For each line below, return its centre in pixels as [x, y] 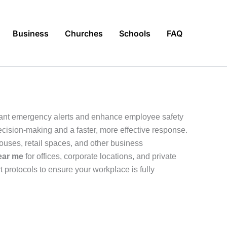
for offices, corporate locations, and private [100, 156]
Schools [135, 33]
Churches [84, 33]
